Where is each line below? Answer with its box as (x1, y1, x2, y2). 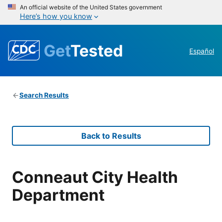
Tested (70, 41, 123, 60)
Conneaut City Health (12, 167, 178, 187)
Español (189, 47, 214, 55)
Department (12, 185, 105, 205)
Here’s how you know (20, 12, 92, 20)
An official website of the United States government (20, 3, 162, 11)
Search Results (19, 91, 69, 100)
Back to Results (81, 131, 141, 141)
